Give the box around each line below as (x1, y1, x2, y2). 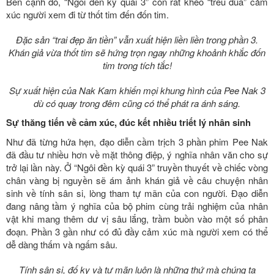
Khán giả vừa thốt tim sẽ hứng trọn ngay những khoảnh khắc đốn (9, 45, 265, 59)
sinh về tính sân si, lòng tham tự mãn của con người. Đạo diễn (6, 186, 268, 199)
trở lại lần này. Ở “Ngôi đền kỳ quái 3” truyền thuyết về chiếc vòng (6, 160, 268, 174)
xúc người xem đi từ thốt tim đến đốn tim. (6, 7, 169, 21)
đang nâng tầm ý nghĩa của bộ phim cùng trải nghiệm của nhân (6, 199, 268, 212)
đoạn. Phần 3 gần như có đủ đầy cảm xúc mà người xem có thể (6, 224, 268, 238)
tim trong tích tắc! (102, 58, 172, 72)
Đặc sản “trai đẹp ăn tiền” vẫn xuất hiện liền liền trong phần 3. (16, 32, 258, 46)
